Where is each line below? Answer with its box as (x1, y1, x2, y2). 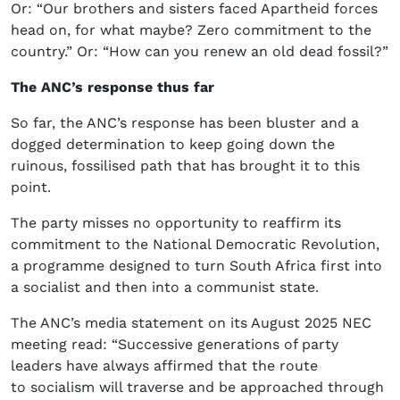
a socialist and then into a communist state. (11, 279, 319, 296)
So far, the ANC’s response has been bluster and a (11, 114, 359, 132)
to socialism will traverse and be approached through (11, 379, 384, 396)
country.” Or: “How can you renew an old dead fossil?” (11, 43, 388, 61)
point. (11, 179, 51, 196)
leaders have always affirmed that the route (11, 357, 318, 375)
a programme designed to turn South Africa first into (11, 257, 382, 275)
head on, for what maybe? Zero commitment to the (11, 21, 371, 39)
